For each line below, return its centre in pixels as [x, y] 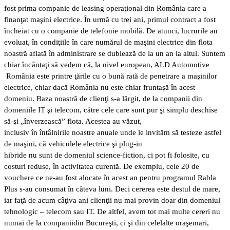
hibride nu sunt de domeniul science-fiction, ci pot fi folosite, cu [107, 155]
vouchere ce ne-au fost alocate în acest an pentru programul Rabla [110, 178]
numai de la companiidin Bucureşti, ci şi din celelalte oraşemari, [107, 223]
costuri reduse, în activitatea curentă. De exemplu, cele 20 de [102, 167]
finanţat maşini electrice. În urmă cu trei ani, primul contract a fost [110, 20]
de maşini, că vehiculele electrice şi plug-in [73, 144]
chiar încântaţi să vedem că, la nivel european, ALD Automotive [107, 65]
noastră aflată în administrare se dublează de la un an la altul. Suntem [115, 54]
